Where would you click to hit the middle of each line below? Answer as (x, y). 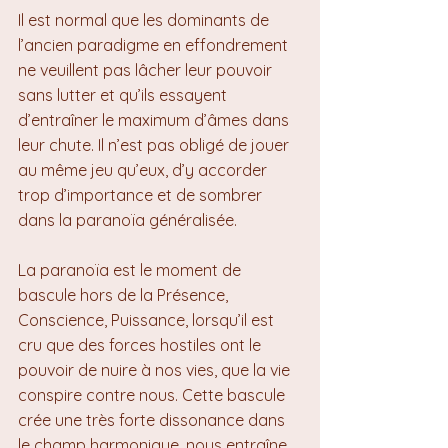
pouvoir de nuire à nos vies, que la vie (156, 370)
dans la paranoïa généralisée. (127, 220)
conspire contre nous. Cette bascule (153, 395)
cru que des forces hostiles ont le (141, 345)
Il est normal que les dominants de (145, 20)
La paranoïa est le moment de (131, 270)
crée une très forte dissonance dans (153, 420)
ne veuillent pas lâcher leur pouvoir (147, 70)
